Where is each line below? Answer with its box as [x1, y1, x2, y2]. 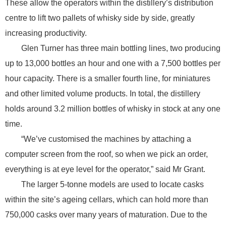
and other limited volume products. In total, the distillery [5, 89, 200, 98]
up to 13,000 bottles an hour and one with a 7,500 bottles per [5, 59, 220, 68]
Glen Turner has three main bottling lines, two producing [21, 43, 220, 52]
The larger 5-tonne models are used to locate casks [21, 180, 204, 189]
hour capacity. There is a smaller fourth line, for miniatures [5, 74, 210, 83]
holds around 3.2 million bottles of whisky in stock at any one [5, 104, 220, 113]
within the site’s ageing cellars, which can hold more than [5, 195, 208, 204]
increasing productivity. [5, 28, 87, 37]
